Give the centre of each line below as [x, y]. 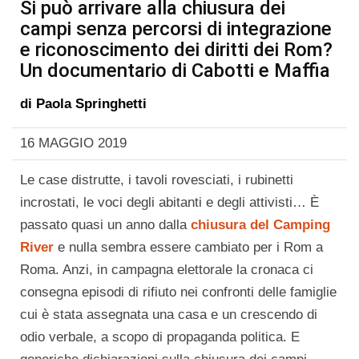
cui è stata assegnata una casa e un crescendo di [169, 315]
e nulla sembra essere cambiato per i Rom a [188, 247]
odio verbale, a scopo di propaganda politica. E [160, 337]
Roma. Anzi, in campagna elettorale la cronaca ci [167, 270]
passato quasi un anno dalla [105, 225]
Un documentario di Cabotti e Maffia [175, 71]
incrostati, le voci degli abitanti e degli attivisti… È [169, 202]
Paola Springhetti [91, 104]
